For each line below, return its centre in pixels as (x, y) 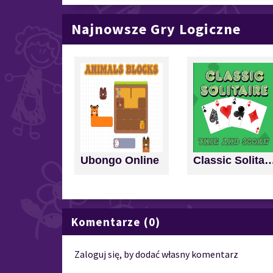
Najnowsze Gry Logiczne (156, 29)
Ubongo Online (120, 161)
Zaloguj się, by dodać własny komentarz (156, 254)
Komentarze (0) (116, 222)
